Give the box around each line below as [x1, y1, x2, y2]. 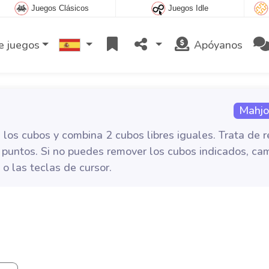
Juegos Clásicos [31, 4, 89, 13]
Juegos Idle [168, 4, 209, 13]
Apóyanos [190, 37, 243, 52]
